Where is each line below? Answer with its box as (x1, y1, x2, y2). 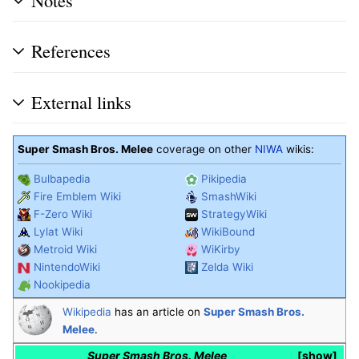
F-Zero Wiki (34, 207, 92, 220)
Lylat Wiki (34, 224, 83, 238)
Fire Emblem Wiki (34, 189, 121, 203)
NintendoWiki (34, 260, 100, 273)
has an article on (111, 305, 204, 318)
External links (31, 90, 131, 115)
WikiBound (201, 224, 256, 238)
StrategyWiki (201, 207, 268, 220)
